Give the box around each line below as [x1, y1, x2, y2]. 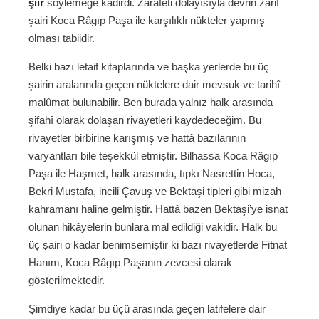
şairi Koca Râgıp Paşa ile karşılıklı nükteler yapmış [28, 14, 265, 27]
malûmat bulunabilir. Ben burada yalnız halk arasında [28, 96, 273, 109]
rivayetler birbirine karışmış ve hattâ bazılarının [28, 132, 246, 145]
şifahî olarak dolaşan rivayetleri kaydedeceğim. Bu [28, 114, 261, 127]
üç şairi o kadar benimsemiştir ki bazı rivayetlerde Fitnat [28, 239, 287, 251]
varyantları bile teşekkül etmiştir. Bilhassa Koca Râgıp [28, 150, 278, 162]
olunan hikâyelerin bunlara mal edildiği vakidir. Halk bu [28, 221, 277, 234]
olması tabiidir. [28, 32, 95, 45]
